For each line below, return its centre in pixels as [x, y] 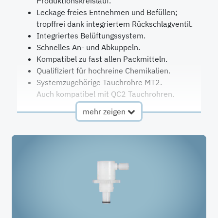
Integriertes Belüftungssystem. [91, 36]
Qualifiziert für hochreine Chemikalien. [103, 71]
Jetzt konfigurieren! [51, 113]
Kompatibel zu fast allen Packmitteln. [102, 59]
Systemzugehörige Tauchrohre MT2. [99, 82]
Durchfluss [37, 145]
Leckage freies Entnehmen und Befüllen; [107, 12]
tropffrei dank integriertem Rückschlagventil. [114, 24]
